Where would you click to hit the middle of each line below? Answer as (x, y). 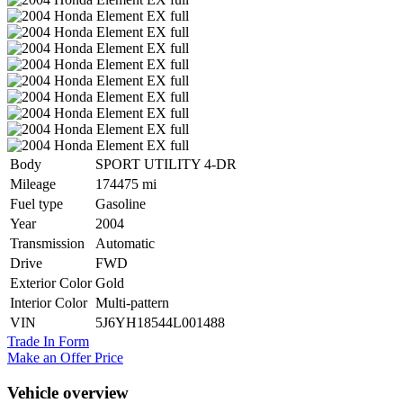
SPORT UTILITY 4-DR (166, 164)
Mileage (33, 184)
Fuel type (36, 203)
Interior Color (49, 302)
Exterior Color (51, 282)
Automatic (125, 243)
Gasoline (121, 203)
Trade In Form (48, 341)
